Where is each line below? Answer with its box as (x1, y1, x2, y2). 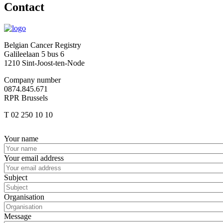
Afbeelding (4, 127, 39, 136)
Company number (4, 75, 63, 84)
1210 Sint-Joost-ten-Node (4, 58, 85, 67)
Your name (4, 134, 38, 143)
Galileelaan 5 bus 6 (4, 49, 64, 58)
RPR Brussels (4, 93, 48, 102)
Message (4, 212, 31, 221)
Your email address (4, 153, 64, 162)
